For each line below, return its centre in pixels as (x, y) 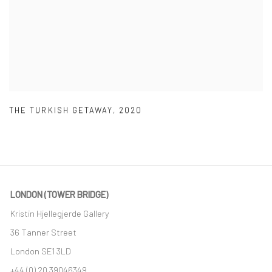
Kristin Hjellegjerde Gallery (61, 213)
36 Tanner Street (43, 232)
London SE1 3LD (42, 251)
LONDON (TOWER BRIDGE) (59, 194)
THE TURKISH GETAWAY (61, 110)
